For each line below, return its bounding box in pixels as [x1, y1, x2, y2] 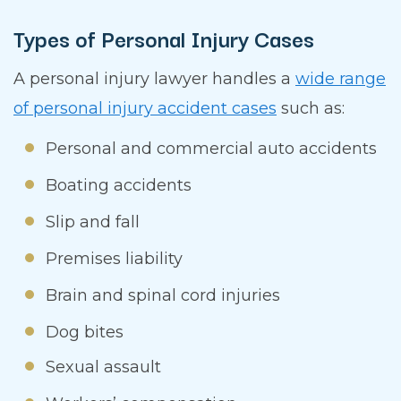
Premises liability [46, 249, 183, 269]
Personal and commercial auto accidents [46, 139, 377, 159]
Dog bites [46, 322, 124, 343]
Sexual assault [46, 357, 161, 378]
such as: [277, 98, 345, 119]
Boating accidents [46, 175, 192, 196]
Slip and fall [46, 212, 140, 233]
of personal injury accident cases [13, 98, 277, 119]
